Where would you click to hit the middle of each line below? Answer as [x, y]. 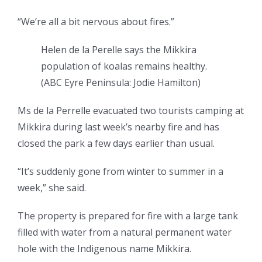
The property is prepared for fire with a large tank [128, 216]
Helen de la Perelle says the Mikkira [119, 50]
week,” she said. [52, 188]
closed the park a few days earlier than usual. [116, 144]
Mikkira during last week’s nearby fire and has [118, 127]
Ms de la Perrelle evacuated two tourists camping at [131, 111]
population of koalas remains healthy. [124, 66]
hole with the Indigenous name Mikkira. [104, 249]
